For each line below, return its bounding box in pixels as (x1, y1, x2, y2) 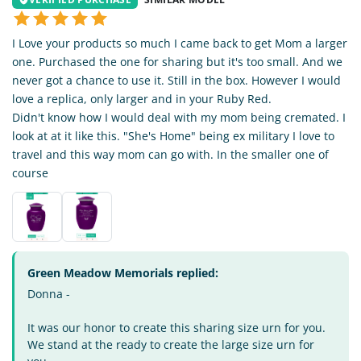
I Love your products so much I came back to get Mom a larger (12, 35, 347, 51)
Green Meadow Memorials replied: (27, 264, 218, 280)
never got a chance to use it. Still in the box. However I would (12, 72, 341, 88)
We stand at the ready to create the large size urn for (27, 336, 314, 352)
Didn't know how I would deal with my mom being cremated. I (12, 109, 346, 125)
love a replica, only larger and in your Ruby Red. (12, 90, 272, 106)
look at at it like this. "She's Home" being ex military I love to (12, 127, 334, 143)
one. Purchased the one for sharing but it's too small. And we (12, 53, 342, 69)
